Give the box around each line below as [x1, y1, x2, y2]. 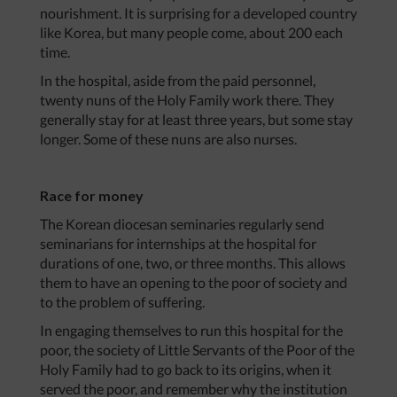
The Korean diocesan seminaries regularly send [40, 215, 324, 233]
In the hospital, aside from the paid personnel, [40, 72, 315, 90]
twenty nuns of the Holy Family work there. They [40, 91, 334, 109]
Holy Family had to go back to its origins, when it [40, 361, 331, 378]
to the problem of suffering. [40, 293, 205, 311]
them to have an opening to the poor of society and [40, 274, 347, 292]
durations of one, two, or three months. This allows [40, 254, 346, 272]
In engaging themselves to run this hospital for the [40, 322, 343, 339]
